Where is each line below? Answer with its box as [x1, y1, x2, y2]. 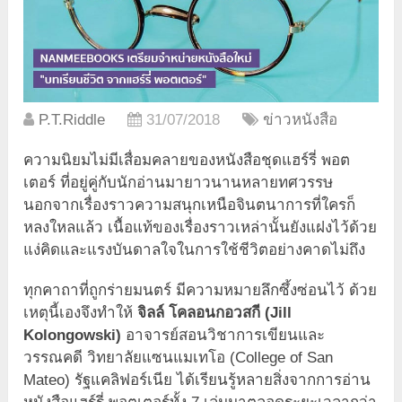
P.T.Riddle [39, 110, 106, 128]
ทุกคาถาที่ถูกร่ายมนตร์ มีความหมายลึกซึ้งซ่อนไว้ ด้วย [23, 281, 378, 299]
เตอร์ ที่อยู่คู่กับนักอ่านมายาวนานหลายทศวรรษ [23, 173, 334, 191]
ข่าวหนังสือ [263, 110, 338, 128]
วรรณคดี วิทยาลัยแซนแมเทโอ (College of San [23, 348, 334, 366]
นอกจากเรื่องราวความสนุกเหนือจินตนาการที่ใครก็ [23, 196, 356, 214]
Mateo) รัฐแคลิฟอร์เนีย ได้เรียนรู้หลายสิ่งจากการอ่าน [23, 371, 371, 389]
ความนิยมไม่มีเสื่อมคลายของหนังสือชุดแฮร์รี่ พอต [23, 151, 351, 169]
